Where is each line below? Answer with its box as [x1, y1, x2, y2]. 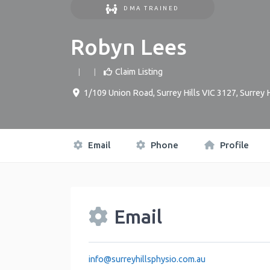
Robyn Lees [71, 34, 187, 60]
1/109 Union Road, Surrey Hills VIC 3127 [83, 88, 236, 98]
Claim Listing [115, 67, 163, 77]
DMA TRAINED [124, 5, 180, 12]
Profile [218, 140, 249, 151]
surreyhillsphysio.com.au [111, 254, 206, 264]
